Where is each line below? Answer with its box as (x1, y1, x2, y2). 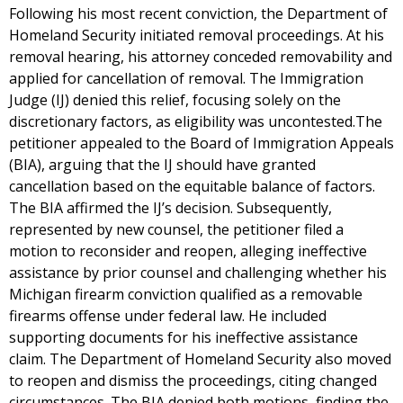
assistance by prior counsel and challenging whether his (9, 263, 387, 282)
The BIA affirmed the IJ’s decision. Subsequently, (9, 198, 332, 218)
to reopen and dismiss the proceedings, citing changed (9, 371, 377, 390)
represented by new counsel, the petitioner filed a (9, 219, 344, 239)
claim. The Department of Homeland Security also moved (9, 349, 391, 369)
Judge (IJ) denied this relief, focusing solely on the (9, 90, 341, 110)
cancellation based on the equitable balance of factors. (9, 176, 375, 196)
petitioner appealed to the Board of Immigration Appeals (9, 133, 394, 153)
